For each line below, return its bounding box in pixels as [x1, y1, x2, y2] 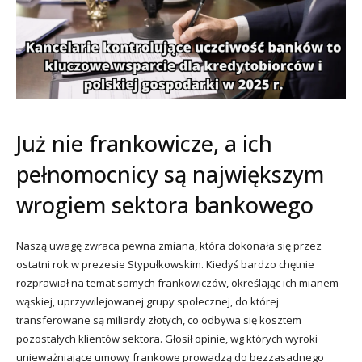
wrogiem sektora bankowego [16, 189, 314, 220]
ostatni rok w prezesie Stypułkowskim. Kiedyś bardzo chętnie [16, 256, 314, 271]
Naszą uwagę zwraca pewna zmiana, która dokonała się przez [16, 238, 322, 253]
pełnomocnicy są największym [16, 158, 324, 189]
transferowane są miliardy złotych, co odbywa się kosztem [16, 312, 301, 327]
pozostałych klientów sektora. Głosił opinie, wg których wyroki [16, 330, 318, 346]
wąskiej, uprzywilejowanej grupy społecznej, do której [16, 293, 279, 309]
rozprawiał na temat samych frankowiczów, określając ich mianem [16, 275, 339, 290]
